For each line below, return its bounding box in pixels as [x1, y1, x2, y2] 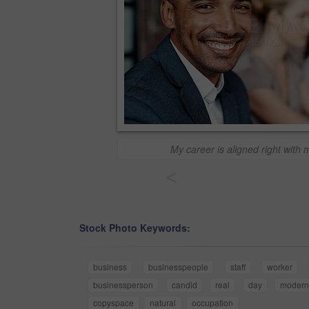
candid [171, 279, 197, 291]
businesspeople [148, 261, 209, 273]
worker [267, 261, 293, 273]
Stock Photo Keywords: [79, 221, 190, 235]
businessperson [93, 279, 153, 291]
